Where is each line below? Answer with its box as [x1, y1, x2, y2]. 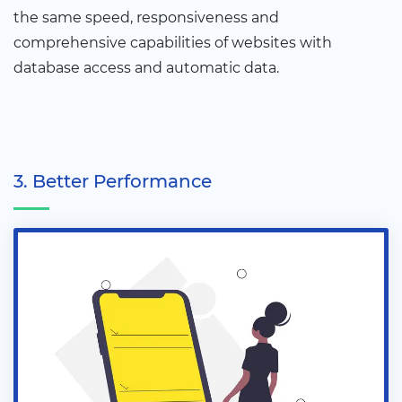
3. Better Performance [13, 170, 212, 192]
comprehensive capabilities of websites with [13, 33, 332, 51]
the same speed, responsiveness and [13, 8, 279, 26]
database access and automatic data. [13, 58, 279, 76]
